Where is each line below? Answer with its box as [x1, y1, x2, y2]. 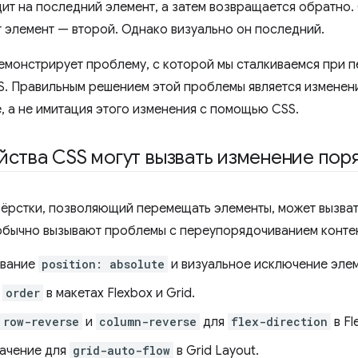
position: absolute [42, 257, 165, 272]
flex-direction [231, 314, 328, 329]
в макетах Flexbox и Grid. [43, 285, 195, 301]
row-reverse [3, 314, 79, 329]
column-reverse [99, 314, 197, 329]
